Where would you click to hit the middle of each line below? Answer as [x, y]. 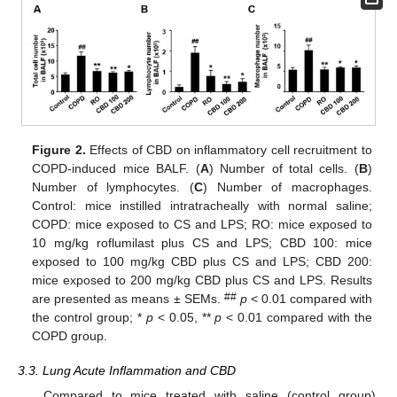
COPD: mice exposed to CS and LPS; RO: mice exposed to [202, 225]
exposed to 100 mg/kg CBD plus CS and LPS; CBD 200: [202, 262]
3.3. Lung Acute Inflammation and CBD [127, 370]
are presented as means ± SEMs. [128, 299]
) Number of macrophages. [288, 187]
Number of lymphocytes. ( [113, 187]
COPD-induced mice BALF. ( [116, 169]
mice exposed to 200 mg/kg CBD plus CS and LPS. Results [202, 280]
